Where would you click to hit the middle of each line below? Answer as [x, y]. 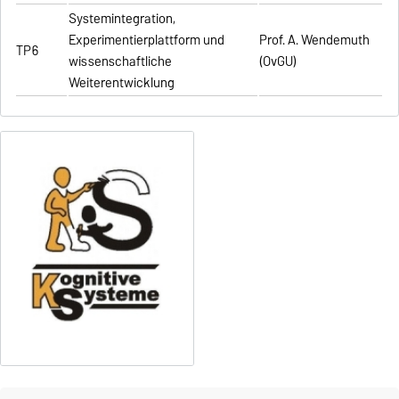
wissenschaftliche [121, 61]
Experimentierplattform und [147, 40]
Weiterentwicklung [122, 83]
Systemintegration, [122, 19]
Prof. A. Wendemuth [315, 40]
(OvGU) [278, 61]
